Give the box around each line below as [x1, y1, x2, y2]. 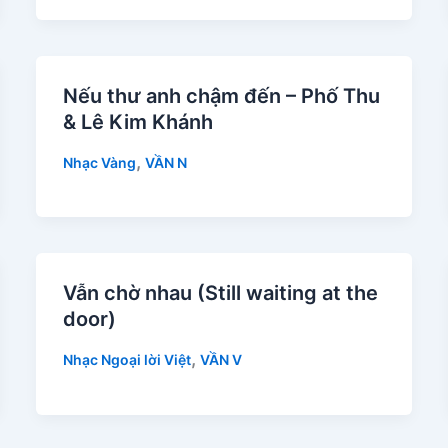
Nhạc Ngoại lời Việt [62, 351, 191, 369]
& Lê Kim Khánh [62, 109, 213, 134]
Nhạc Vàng [62, 153, 136, 171]
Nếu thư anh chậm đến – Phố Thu [62, 83, 380, 108]
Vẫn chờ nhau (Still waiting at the [62, 281, 378, 306]
